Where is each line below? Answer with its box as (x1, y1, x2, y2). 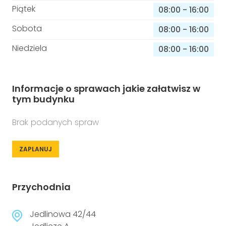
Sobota (12, 23, 42, 34)
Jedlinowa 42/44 (30, 208, 96, 220)
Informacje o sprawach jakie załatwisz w (12, 82, 200, 95)
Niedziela (12, 42, 47, 54)
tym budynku (12, 93, 75, 105)
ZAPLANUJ (19, 145, 52, 153)
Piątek (12, 3, 35, 15)
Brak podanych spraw (12, 117, 99, 128)
